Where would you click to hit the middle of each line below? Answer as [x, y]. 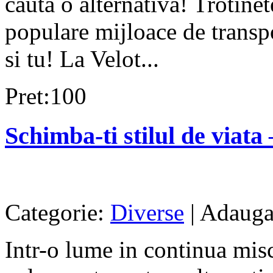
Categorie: [58, 212]
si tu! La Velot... [82, 59]
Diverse [147, 212]
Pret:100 [46, 96]
